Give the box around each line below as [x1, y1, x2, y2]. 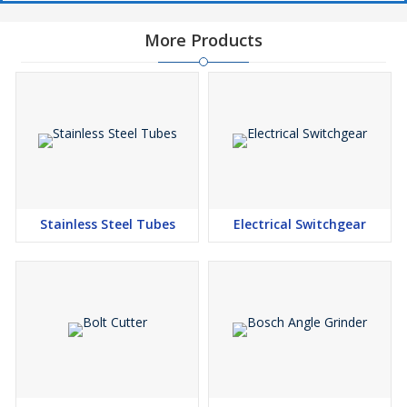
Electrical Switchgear [233, 215, 366, 233]
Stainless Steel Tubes [39, 215, 175, 233]
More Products [144, 29, 263, 52]
